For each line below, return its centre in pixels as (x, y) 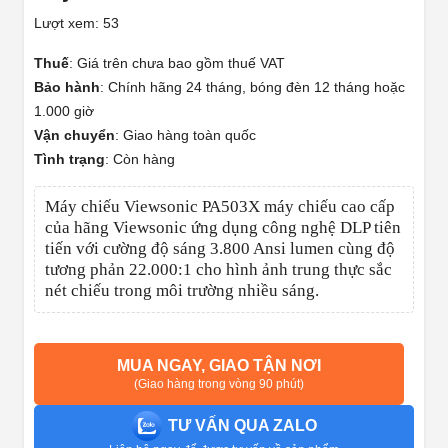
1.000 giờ (64, 111)
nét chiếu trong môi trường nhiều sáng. (182, 291)
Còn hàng (144, 159)
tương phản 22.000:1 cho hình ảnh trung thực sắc (218, 270)
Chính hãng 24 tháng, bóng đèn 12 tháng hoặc (256, 87)
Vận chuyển (74, 135)
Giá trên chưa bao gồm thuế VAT (181, 63)
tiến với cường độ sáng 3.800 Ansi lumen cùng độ (220, 249)
